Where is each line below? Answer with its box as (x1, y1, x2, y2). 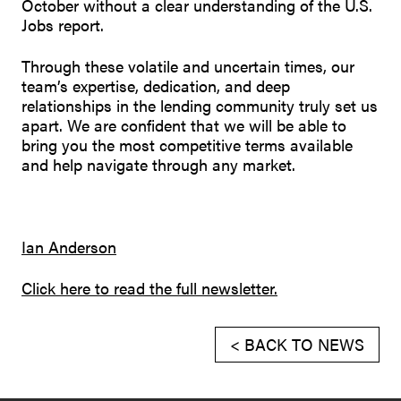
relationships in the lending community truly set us (21, 94, 378, 116)
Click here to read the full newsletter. (21, 277, 277, 299)
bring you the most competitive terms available (21, 133, 353, 156)
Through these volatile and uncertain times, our (21, 55, 354, 77)
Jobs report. (21, 13, 104, 36)
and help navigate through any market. (21, 153, 295, 175)
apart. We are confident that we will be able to (21, 114, 346, 136)
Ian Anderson (21, 235, 116, 258)
